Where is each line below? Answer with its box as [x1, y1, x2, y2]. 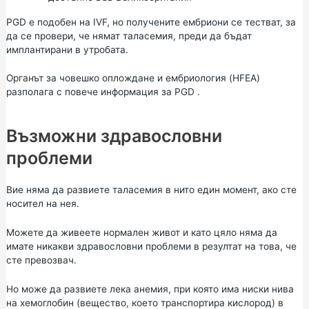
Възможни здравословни [6, 126, 222, 147]
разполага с [6, 86, 65, 98]
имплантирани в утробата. [6, 43, 128, 55]
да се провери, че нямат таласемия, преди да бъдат [6, 30, 252, 41]
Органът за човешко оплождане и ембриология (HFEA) [6, 72, 260, 84]
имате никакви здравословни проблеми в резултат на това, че [6, 241, 297, 252]
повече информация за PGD [64, 86, 195, 98]
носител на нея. [6, 198, 79, 210]
